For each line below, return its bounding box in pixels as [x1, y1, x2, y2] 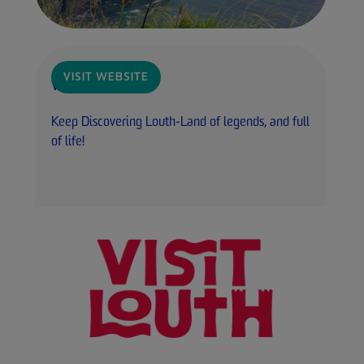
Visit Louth [51, 80, 108, 94]
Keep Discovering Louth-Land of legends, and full [51, 116, 310, 130]
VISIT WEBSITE [63, 71, 149, 84]
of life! [51, 136, 84, 149]
